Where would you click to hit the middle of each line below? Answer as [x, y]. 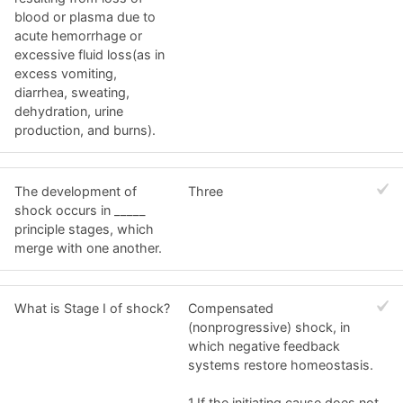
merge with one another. [88, 247]
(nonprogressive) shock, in [269, 327]
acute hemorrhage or [78, 35]
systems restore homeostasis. [281, 365]
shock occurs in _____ [80, 210]
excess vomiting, [66, 73]
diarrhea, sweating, [72, 92]
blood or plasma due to [85, 16]
